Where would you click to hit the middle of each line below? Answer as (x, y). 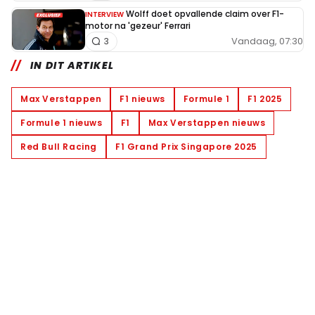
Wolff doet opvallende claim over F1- (205, 13)
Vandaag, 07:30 (267, 41)
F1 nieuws (142, 98)
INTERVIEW (104, 14)
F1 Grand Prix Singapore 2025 (186, 146)
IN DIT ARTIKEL (72, 65)
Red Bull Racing (59, 146)
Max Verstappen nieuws (207, 122)
